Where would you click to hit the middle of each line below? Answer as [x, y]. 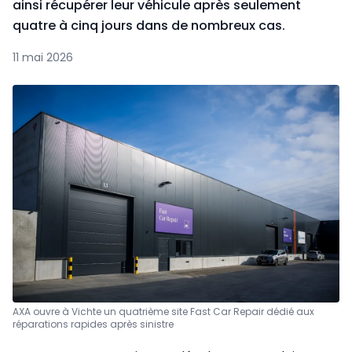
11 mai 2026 [43, 57]
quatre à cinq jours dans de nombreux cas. [149, 26]
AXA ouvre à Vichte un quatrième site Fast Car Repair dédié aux [163, 312]
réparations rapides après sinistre [93, 324]
